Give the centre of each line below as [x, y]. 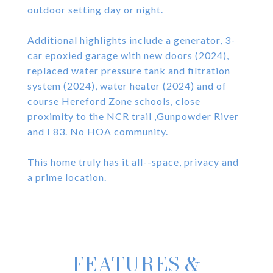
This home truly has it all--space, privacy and [133, 162]
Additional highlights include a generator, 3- [131, 40]
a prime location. [67, 177]
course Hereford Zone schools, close [114, 101]
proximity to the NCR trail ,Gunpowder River [133, 116]
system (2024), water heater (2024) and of [127, 86]
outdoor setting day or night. [95, 9]
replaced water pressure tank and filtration [129, 70]
